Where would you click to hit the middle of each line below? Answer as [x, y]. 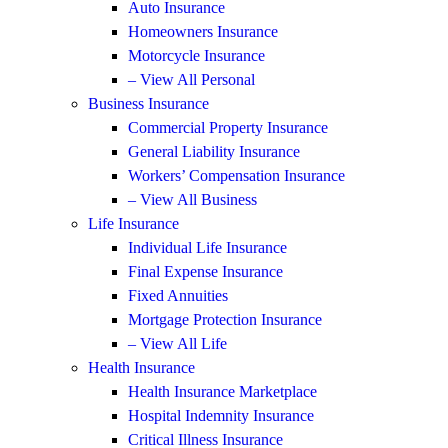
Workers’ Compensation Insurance [236, 175]
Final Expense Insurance [205, 271]
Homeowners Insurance [203, 31]
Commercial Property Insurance [228, 127]
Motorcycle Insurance [196, 55]
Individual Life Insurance [207, 247]
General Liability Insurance [214, 151]
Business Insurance [148, 103]
